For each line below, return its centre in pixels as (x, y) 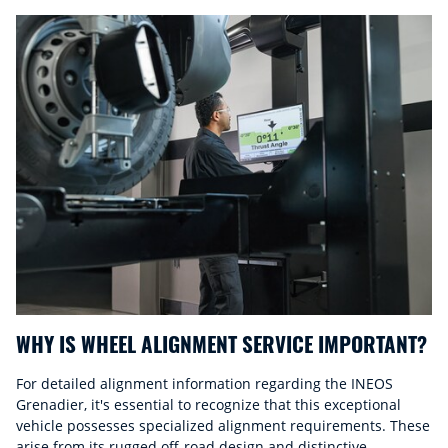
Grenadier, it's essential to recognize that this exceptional (208, 404)
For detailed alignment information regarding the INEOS (204, 383)
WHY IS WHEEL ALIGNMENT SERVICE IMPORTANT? (221, 343)
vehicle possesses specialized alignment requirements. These (223, 425)
